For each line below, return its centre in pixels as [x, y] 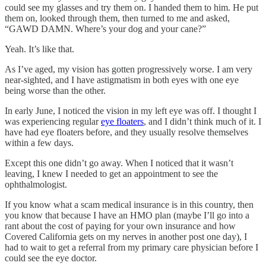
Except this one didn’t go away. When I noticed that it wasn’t [119, 163]
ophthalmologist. [37, 184]
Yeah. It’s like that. [39, 49]
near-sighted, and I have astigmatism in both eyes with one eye [122, 80]
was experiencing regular [53, 121]
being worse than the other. [55, 90]
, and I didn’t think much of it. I [202, 121]
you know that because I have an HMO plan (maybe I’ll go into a [127, 215]
